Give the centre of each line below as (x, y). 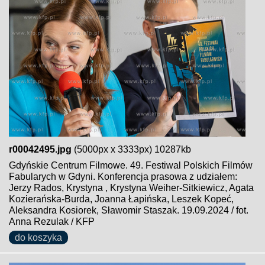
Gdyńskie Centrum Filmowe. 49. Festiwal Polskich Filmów (131, 165)
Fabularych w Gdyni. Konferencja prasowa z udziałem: (123, 177)
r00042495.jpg (40, 149)
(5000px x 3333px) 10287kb (131, 149)
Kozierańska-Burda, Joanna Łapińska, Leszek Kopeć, (121, 199)
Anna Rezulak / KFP (52, 222)
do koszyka (38, 237)
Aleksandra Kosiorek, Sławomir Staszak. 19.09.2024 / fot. (129, 210)
